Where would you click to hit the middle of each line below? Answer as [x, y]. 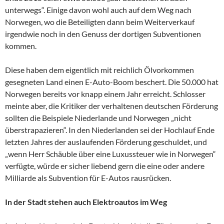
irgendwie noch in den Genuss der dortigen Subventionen [103, 33]
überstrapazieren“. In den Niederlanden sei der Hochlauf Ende [110, 129]
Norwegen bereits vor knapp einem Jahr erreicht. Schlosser [105, 93]
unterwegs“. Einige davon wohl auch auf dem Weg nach [98, 9]
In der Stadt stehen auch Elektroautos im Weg [86, 201]
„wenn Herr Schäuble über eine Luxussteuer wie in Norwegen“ [110, 153]
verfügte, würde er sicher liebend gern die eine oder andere [105, 165]
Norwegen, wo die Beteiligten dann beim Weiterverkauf [100, 21]
